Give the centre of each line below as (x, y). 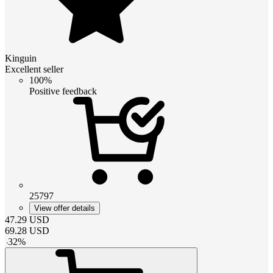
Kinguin (21, 58)
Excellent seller (34, 69)
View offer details (65, 208)
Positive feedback (63, 91)
